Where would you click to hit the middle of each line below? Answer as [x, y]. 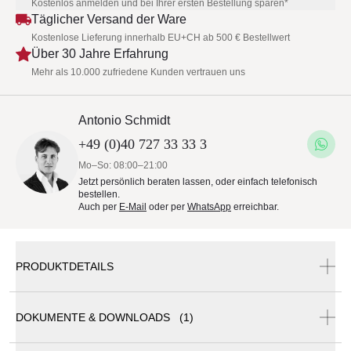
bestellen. [99, 194]
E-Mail [133, 207]
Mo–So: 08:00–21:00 [123, 165]
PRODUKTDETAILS [65, 266]
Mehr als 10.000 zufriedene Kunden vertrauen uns [138, 72]
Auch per [99, 207]
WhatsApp [209, 207]
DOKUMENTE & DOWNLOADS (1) [105, 317]
